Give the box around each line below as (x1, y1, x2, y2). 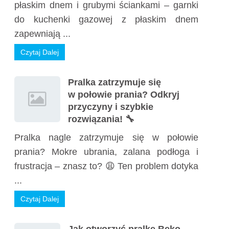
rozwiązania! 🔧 (68, 114, 134, 124)
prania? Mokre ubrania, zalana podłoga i (14, 147, 198, 157)
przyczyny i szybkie (68, 102, 153, 112)
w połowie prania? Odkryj (68, 89, 179, 100)
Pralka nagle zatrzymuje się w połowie (14, 132, 198, 143)
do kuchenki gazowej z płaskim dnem (14, 14, 198, 25)
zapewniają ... (14, 29, 71, 39)
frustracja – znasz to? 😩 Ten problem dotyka (14, 161, 198, 171)
